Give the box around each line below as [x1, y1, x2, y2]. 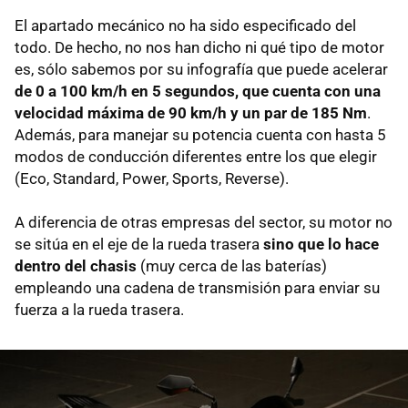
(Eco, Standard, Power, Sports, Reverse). [15, 168, 289, 188]
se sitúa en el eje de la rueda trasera [15, 234, 263, 253]
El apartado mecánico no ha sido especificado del [15, 15, 356, 35]
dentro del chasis [15, 256, 137, 275]
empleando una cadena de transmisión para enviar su [15, 278, 380, 297]
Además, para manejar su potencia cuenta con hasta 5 [15, 125, 386, 144]
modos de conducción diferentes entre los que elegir [15, 147, 377, 166]
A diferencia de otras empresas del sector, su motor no [15, 212, 393, 231]
